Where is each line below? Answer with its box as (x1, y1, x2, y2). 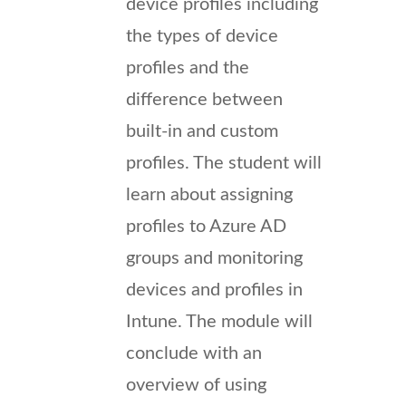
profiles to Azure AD (126, 217, 286, 236)
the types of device (126, 26, 278, 45)
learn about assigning (126, 185, 293, 204)
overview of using (126, 375, 266, 394)
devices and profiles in (126, 280, 303, 299)
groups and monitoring (126, 248, 303, 267)
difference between (126, 90, 283, 109)
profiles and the (126, 58, 249, 77)
